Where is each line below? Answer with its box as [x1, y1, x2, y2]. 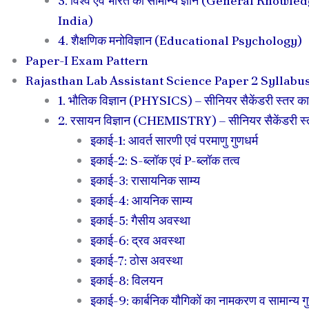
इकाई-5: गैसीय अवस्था [90, 212, 190, 228]
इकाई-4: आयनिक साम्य [90, 192, 192, 208]
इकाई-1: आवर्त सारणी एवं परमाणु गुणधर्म [90, 132, 258, 148]
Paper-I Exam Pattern [26, 52, 148, 68]
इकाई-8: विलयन [90, 272, 163, 288]
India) [58, 12, 93, 28]
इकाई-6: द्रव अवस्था [90, 232, 185, 248]
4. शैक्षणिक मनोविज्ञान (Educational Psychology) [58, 32, 302, 48]
